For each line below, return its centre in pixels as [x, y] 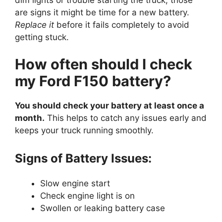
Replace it [34, 25]
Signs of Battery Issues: [83, 158]
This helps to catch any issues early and [126, 118]
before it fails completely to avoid [122, 25]
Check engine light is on [87, 195]
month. [30, 118]
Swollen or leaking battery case [103, 208]
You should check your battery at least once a [110, 106]
